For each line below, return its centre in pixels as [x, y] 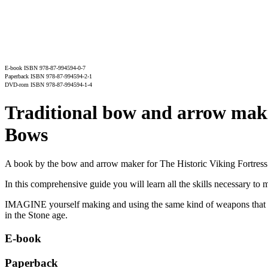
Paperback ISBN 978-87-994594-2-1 [48, 76]
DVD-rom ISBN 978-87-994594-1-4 [48, 84]
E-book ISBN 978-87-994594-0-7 [45, 68]
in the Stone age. [36, 215]
